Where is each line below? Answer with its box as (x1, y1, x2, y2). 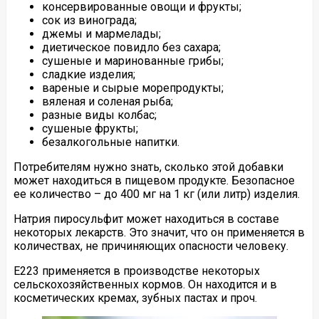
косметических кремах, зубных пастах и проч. (13, 291, 257, 305)
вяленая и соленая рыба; (41, 94, 173, 108)
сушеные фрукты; (41, 121, 138, 135)
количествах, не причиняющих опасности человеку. (13, 239, 288, 253)
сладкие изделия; (41, 67, 135, 81)
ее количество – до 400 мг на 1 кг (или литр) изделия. (13, 187, 300, 201)
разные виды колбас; (41, 108, 157, 122)
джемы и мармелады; (41, 26, 161, 41)
